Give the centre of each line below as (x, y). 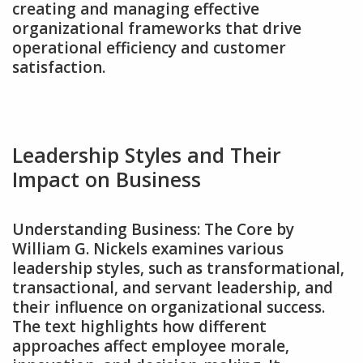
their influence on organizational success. (169, 307)
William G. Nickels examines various (148, 248)
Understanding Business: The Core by (153, 229)
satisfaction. (59, 67)
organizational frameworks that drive (157, 28)
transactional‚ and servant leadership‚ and (173, 287)
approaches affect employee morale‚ (151, 346)
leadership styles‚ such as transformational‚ (178, 268)
